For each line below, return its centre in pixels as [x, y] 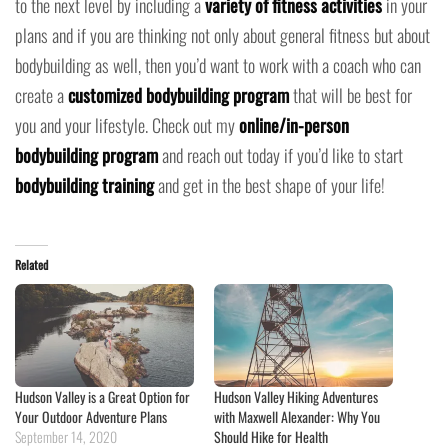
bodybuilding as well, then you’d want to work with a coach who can [218, 65]
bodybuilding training [84, 185]
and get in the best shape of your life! [269, 185]
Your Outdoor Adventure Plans [91, 416]
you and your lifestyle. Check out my [127, 125]
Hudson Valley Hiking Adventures [296, 396]
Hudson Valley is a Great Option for [102, 396]
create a [41, 95]
